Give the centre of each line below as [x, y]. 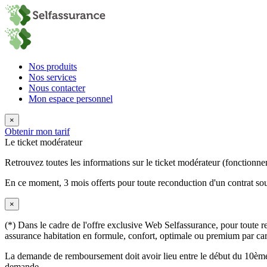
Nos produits [53, 66]
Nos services [52, 77]
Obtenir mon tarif [37, 131]
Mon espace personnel [71, 99]
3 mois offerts [89, 183]
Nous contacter [57, 88]
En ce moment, [34, 183]
